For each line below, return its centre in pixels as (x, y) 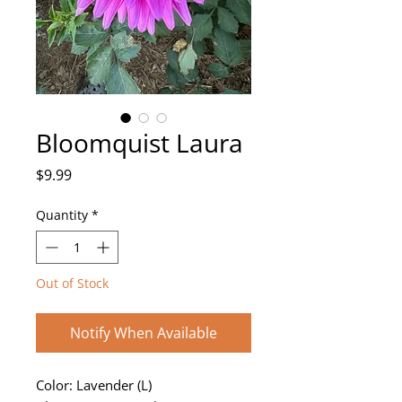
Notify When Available (144, 333)
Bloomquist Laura (140, 143)
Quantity (62, 215)
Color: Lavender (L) (94, 385)
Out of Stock (72, 284)
